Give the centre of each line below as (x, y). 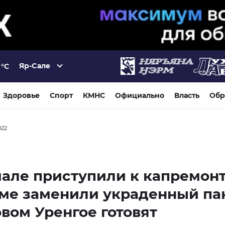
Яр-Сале (35, 66)
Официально (140, 95)
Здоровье (21, 95)
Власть (187, 95)
